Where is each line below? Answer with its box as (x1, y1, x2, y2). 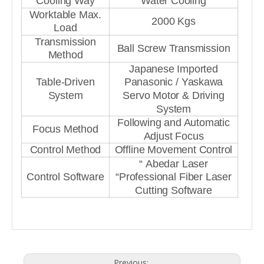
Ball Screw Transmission (117, 42, 230, 54)
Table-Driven (36, 77, 95, 88)
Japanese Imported (129, 63, 218, 75)
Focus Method (32, 123, 98, 136)
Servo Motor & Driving (123, 90, 225, 102)
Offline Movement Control (114, 144, 233, 156)
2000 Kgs (151, 15, 196, 27)
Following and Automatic (117, 117, 230, 129)
